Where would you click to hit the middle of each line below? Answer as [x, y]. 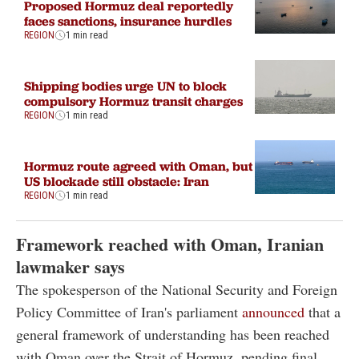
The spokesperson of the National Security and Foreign [177, 290]
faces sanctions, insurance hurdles [128, 21]
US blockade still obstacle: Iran [117, 182]
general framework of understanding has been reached [173, 335]
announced [275, 312]
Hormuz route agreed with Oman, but [138, 166]
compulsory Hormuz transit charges [133, 101]
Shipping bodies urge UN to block [125, 86]
